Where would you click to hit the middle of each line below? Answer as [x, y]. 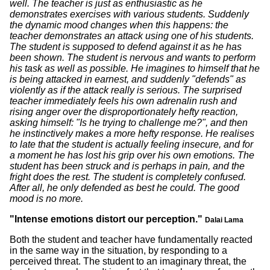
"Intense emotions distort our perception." [107, 219]
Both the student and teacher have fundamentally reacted [131, 240]
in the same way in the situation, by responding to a [118, 250]
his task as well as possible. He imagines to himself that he [135, 68]
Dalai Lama [224, 220]
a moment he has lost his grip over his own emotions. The [132, 155]
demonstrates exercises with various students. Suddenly [129, 14]
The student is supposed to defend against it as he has [126, 47]
